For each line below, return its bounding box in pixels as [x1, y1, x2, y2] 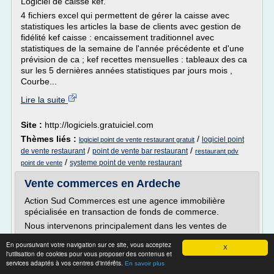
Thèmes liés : [21, 134, 79, 144]
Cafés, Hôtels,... [24, 232, 86, 242]
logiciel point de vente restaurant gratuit [79, 136, 194, 143]
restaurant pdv [195, 147, 239, 155]
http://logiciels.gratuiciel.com [45, 120, 154, 130]
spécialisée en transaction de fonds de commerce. [24, 207, 219, 217]
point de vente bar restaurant [92, 147, 188, 155]
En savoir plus [125, 260, 165, 267]
